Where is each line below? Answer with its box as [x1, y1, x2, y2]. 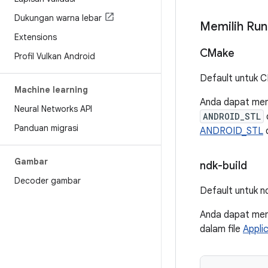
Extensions [14, 32, 57, 42]
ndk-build [200, 159, 247, 172]
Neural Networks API [14, 103, 92, 114]
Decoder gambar [14, 175, 81, 186]
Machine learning [14, 84, 88, 95]
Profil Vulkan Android [14, 51, 95, 62]
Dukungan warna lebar [14, 13, 102, 23]
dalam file [200, 223, 243, 235]
